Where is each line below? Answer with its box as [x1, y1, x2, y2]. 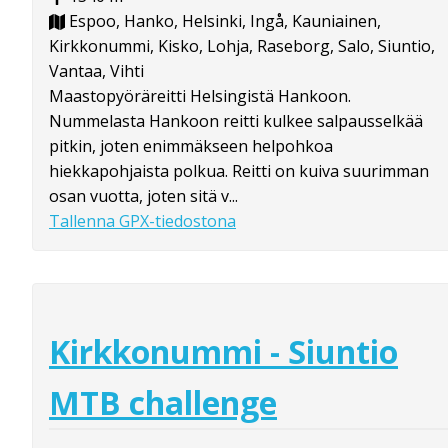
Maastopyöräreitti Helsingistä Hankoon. [49, 84, 351, 107]
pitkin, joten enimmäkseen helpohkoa [49, 134, 333, 157]
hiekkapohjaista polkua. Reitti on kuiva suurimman [49, 159, 429, 182]
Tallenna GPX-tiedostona [49, 209, 236, 232]
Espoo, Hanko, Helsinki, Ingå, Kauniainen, [65, 9, 381, 32]
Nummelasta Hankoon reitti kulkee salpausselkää [49, 109, 423, 132]
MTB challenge [49, 381, 277, 425]
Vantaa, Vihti [49, 59, 144, 82]
